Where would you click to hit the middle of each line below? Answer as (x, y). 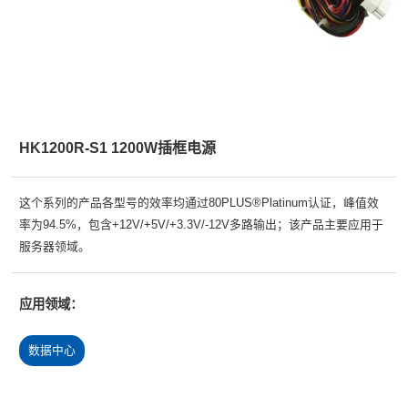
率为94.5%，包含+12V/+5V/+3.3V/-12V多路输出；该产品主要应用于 (201, 225)
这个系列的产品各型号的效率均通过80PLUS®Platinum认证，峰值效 (199, 203)
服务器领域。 (54, 247)
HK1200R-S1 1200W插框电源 (117, 148)
